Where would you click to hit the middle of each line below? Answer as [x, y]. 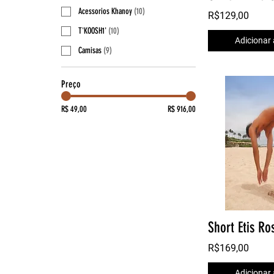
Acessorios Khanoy [105, 12]
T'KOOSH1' [92, 31]
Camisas [90, 51]
